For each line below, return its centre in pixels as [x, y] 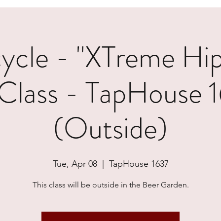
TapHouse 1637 [139, 164]
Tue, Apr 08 [75, 164]
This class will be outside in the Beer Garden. [110, 185]
